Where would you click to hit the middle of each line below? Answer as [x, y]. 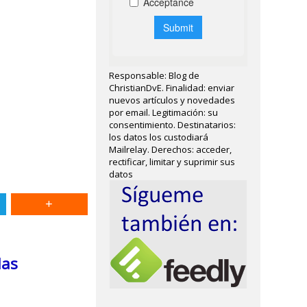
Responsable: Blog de [155, 75]
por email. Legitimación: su [164, 112]
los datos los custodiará [159, 137]
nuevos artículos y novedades [172, 100]
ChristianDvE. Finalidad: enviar [172, 88]
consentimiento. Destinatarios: [173, 125]
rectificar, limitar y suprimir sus [172, 162]
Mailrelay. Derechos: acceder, [171, 149]
